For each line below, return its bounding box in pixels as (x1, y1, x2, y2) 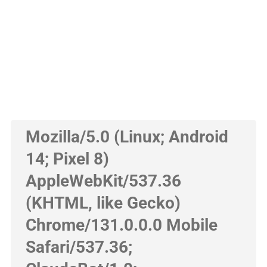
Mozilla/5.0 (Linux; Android (25, 127, 228, 147)
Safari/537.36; (25, 237, 132, 257)
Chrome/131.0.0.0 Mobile (25, 215, 218, 235)
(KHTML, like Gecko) (25, 193, 181, 213)
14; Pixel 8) (25, 149, 109, 169)
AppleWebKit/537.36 (25, 171, 181, 191)
